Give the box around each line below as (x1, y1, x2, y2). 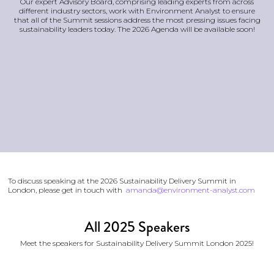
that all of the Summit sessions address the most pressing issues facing (13, 15, 261, 24)
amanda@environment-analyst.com (126, 185, 255, 194)
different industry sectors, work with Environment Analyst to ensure (19, 6, 255, 15)
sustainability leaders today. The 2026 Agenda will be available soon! (19, 24, 255, 34)
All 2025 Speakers (84, 216, 190, 237)
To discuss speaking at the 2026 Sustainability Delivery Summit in (8, 176, 236, 185)
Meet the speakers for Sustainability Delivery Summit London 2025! (20, 238, 254, 248)
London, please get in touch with (8, 185, 126, 194)
